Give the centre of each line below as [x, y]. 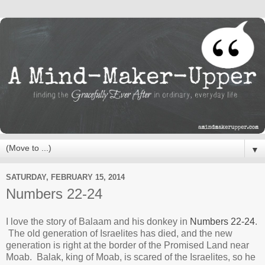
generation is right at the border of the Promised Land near [127, 245]
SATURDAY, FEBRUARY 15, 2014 [65, 177]
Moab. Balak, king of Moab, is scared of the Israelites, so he [131, 257]
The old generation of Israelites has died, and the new [119, 234]
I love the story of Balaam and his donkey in [98, 222]
